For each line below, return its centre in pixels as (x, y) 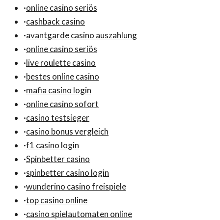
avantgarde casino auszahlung (82, 35)
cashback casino (55, 22)
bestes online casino (63, 77)
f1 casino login (53, 145)
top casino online (57, 200)
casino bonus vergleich (67, 132)
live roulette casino (61, 63)
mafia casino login (59, 90)
